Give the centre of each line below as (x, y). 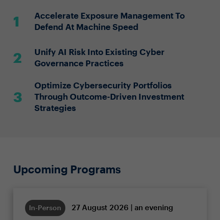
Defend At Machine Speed (86, 27)
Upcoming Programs (67, 169)
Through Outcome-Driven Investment (109, 96)
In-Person (45, 207)
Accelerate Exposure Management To (109, 15)
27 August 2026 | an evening (122, 207)
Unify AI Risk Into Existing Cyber (99, 52)
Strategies (55, 108)
